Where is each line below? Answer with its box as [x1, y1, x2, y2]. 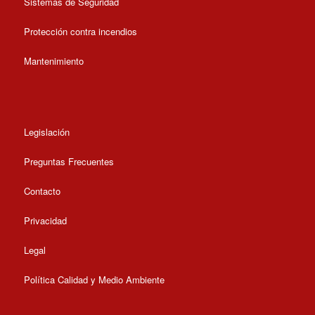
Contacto [23, 184, 60, 198]
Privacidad [23, 214, 67, 228]
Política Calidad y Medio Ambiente [23, 273, 165, 287]
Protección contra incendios [23, 25, 137, 39]
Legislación [23, 125, 70, 139]
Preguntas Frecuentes [23, 155, 114, 169]
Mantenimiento [23, 54, 84, 68]
